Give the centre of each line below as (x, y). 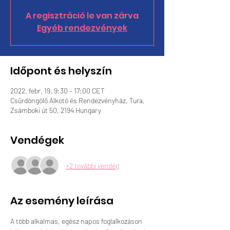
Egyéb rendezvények (82, 28)
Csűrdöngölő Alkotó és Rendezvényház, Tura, (78, 100)
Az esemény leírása (62, 201)
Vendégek (37, 140)
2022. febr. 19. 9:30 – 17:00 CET (57, 91)
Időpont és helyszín (61, 71)
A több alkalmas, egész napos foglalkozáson (77, 221)
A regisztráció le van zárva (82, 16)
